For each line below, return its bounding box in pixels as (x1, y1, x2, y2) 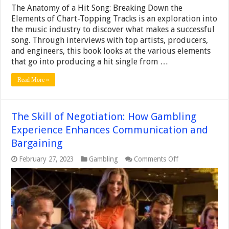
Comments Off (134, 155, 179, 163)
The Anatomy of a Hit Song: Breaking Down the (11, 3, 183, 13)
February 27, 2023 (19, 155, 74, 163)
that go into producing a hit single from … (11, 57, 169, 66)
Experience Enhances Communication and (11, 124, 209, 136)
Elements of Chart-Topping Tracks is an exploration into (11, 14, 218, 24)
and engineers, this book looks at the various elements (11, 46, 211, 56)
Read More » (17, 76, 50, 83)
